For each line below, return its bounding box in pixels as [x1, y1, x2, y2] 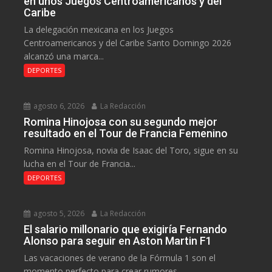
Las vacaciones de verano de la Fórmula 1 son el [24, 252, 216, 264]
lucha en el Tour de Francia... [24, 158, 136, 170]
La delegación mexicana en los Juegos [24, 24, 174, 36]
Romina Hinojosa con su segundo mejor [24, 115, 218, 129]
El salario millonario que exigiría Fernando [24, 223, 228, 236]
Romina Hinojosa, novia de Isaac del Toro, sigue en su [24, 144, 239, 157]
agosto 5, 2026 [32, 208, 85, 219]
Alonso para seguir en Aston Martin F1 [24, 234, 212, 248]
